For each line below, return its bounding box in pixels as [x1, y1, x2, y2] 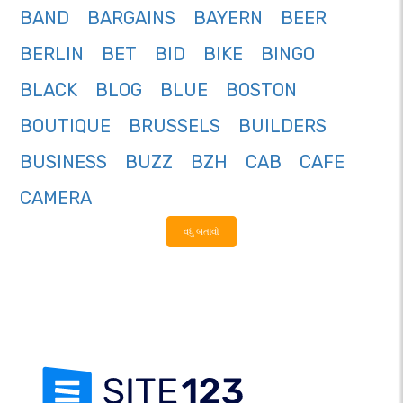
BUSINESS [20, 151, 107, 174]
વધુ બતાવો [184, 227, 219, 237]
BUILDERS [238, 115, 327, 138]
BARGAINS [87, 7, 175, 30]
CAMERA [20, 187, 92, 210]
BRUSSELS [129, 115, 220, 138]
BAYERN [193, 7, 263, 30]
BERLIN [20, 43, 84, 66]
